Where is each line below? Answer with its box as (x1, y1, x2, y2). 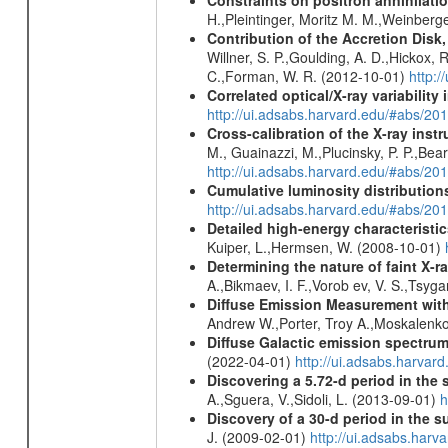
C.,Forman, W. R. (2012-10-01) (206, 66, 409, 86)
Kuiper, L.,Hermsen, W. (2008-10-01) (206, 237, 445, 257)
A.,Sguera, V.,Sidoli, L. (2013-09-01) (206, 389, 440, 409)
